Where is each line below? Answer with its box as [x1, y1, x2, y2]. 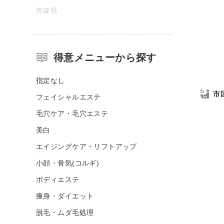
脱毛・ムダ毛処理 [36, 208, 94, 216]
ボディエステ [36, 175, 79, 183]
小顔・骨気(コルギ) [36, 158, 99, 167]
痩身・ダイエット [36, 191, 94, 200]
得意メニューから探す [53, 51, 156, 63]
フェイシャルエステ [36, 92, 101, 101]
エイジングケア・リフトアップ [36, 142, 137, 150]
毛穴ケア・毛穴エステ [36, 109, 108, 117]
